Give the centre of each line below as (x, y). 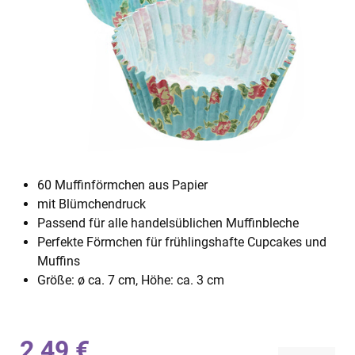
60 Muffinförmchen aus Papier (122, 185)
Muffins (59, 261)
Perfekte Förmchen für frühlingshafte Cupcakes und (182, 242)
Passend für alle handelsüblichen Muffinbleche (168, 223)
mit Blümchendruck (92, 204)
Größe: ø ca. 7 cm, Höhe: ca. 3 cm (131, 280)
